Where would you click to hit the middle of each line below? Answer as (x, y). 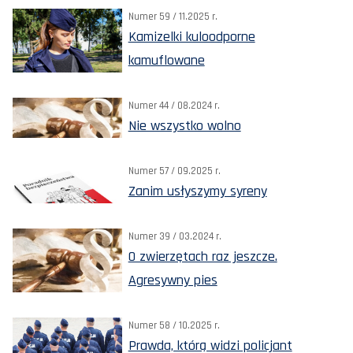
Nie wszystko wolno (184, 126)
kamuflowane (166, 61)
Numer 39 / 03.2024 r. (175, 237)
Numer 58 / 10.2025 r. (174, 326)
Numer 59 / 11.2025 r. (173, 17)
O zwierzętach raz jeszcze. (203, 257)
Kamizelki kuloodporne (191, 37)
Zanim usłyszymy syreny (197, 191)
